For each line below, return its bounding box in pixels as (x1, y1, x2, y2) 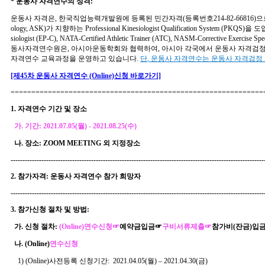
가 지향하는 (46, 24, 85, 33)
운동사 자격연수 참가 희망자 (50, 172, 141, 180)
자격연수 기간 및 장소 (18, 104, 87, 113)
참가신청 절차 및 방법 (18, 205, 87, 214)
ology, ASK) (11, 24, 46, 33)
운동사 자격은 (11, 14, 55, 22)
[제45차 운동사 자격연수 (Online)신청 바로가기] (11, 71, 161, 80)
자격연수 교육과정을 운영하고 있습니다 (11, 54, 137, 63)
